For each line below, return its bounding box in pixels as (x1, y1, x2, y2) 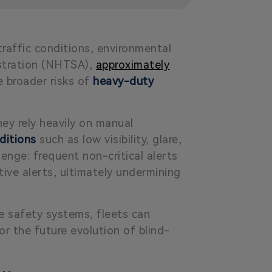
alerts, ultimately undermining (19, 165, 181, 178)
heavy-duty (93, 74, 154, 87)
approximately (95, 58, 170, 71)
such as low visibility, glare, (36, 132, 182, 146)
